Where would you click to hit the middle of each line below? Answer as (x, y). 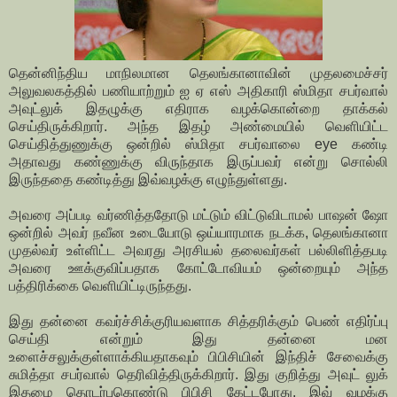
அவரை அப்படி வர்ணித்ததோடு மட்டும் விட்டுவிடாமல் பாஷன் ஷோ (198, 215)
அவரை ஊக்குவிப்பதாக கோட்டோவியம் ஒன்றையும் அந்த (198, 269)
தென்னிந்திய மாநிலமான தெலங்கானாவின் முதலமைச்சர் (198, 74)
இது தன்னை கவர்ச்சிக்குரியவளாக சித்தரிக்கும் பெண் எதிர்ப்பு (198, 322)
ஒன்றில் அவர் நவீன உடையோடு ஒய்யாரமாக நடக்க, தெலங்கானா (198, 233)
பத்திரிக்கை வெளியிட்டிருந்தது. (100, 286)
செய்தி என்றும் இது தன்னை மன (198, 339)
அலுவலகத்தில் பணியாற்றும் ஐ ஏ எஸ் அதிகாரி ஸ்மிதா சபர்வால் (198, 91)
